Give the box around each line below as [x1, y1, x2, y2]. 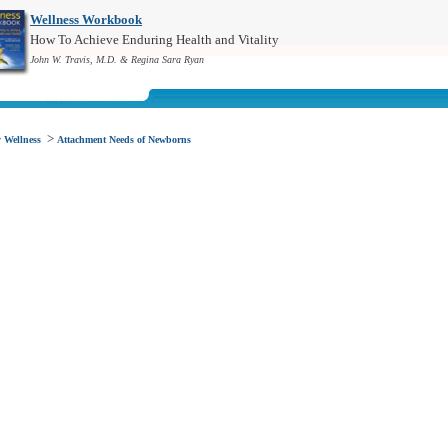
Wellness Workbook [30, 12, 142, 27]
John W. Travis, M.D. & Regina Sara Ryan [30, 54, 204, 65]
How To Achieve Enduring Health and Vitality [30, 32, 279, 47]
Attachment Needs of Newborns [57, 134, 191, 145]
